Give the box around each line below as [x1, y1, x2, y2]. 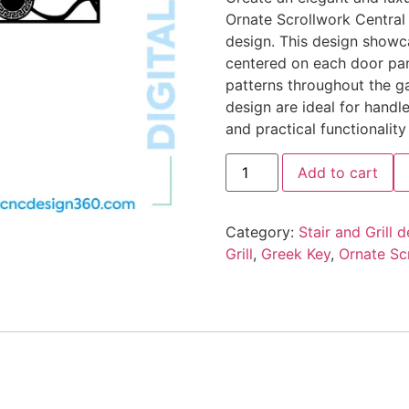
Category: [225, 222, 299, 241]
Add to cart [297, 163, 378, 182]
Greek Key [260, 244, 330, 263]
